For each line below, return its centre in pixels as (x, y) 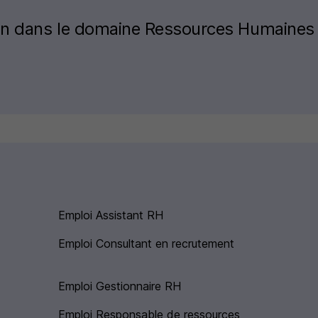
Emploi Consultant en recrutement (147, 244)
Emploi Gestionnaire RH (120, 286)
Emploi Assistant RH (111, 215)
